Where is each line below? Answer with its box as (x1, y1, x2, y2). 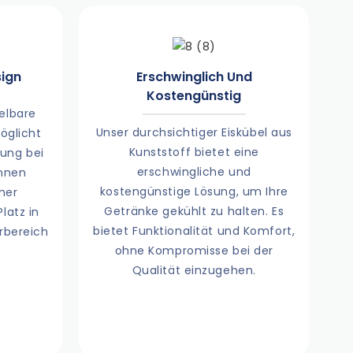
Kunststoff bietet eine (128, 144, 259, 161)
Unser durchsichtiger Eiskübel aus (95, 124, 292, 141)
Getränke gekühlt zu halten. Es (104, 203, 284, 220)
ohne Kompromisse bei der (114, 243, 273, 259)
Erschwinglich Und (136, 67, 252, 86)
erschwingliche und (136, 164, 251, 180)
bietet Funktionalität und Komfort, (93, 223, 295, 240)
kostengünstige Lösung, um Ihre (99, 184, 288, 200)
